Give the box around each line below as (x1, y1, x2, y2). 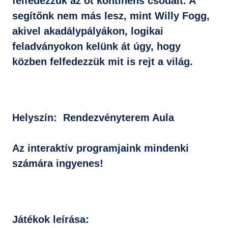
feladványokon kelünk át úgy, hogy (12, 41, 181, 52)
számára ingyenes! (12, 158, 103, 169)
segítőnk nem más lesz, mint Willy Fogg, (12, 10, 210, 21)
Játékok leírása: (12, 214, 89, 225)
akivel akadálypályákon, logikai (12, 25, 163, 37)
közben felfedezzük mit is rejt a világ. (12, 56, 193, 67)
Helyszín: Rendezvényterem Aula (12, 112, 174, 123)
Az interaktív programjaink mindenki (12, 142, 189, 154)
